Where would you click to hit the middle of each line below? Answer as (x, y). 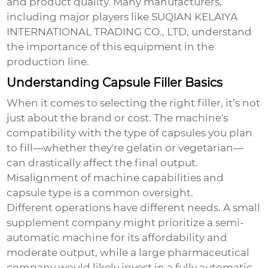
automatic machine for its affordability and (117, 238)
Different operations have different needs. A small (134, 208)
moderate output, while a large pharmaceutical (128, 253)
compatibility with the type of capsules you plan (130, 133)
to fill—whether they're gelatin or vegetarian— (125, 148)
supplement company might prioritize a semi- (126, 223)
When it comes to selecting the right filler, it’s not (134, 103)
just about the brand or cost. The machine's (118, 118)
